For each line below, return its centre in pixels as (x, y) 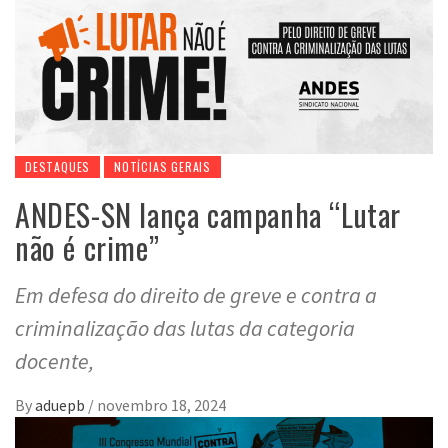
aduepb (61, 404)
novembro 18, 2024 (161, 404)
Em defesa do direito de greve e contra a (196, 294)
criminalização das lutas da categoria (185, 327)
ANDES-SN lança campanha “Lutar (208, 214)
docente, (54, 360)
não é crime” (87, 247)
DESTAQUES (58, 166)
